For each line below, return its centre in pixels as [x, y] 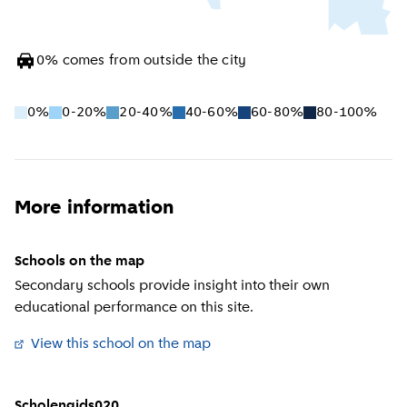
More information [94, 208]
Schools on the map [79, 261]
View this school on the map [121, 344]
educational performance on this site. [134, 308]
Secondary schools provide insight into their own [172, 286]
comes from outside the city [154, 60]
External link [256, 344]
